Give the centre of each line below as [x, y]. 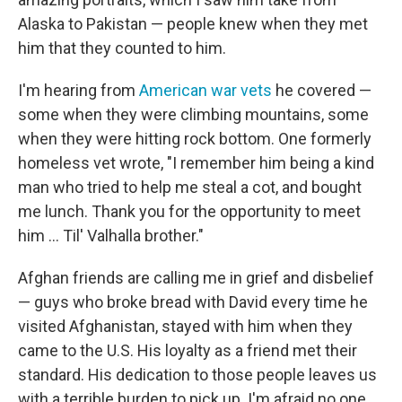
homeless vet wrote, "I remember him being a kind [196, 163]
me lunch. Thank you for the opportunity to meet [189, 211]
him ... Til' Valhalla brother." [111, 236]
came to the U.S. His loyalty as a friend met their [188, 350]
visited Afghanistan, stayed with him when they [185, 326]
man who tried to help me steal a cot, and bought [190, 187]
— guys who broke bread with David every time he [193, 302]
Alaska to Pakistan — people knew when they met [193, 24]
